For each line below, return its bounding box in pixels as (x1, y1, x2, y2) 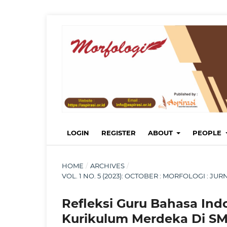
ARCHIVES (90, 161, 125, 170)
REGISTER (101, 128, 136, 137)
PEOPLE (193, 128, 224, 137)
